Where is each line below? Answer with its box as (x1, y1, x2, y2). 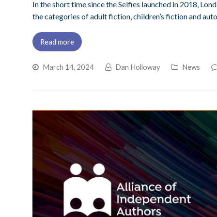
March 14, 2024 (43, 62, 94, 71)
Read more (40, 37, 75, 46)
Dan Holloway (115, 62, 161, 71)
